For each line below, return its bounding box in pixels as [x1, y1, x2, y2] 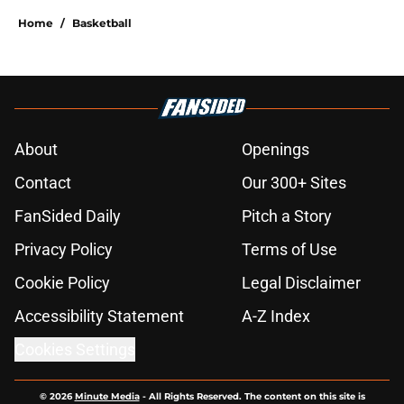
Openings [242, 140, 309, 160]
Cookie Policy [14, 273, 110, 293]
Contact [14, 173, 71, 193]
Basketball [72, 16, 132, 31]
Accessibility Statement [14, 307, 184, 326]
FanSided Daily [14, 207, 121, 226]
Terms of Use [242, 240, 337, 260]
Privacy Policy [14, 240, 113, 260]
